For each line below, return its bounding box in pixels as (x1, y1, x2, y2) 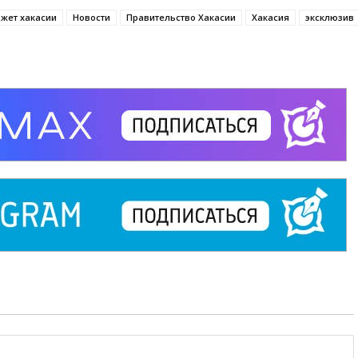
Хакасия (252, 11, 289, 24)
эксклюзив (305, 11, 354, 24)
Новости (73, 11, 110, 24)
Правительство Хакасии (126, 11, 236, 24)
